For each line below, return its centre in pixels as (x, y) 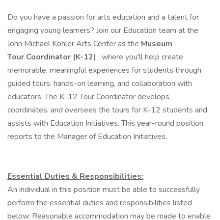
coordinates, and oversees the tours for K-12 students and (107, 110)
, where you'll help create (140, 57)
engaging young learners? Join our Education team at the (103, 30)
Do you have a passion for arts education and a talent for (103, 17)
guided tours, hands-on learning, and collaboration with (100, 83)
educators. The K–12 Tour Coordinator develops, (89, 97)
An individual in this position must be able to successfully (104, 190)
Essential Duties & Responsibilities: (75, 176)
